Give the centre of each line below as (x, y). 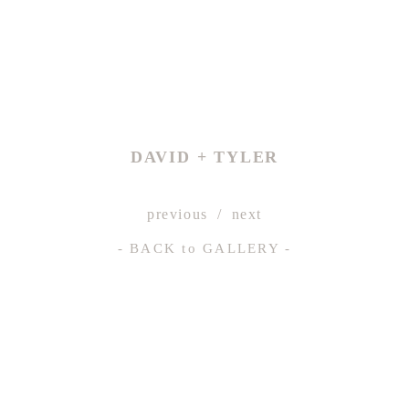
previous (178, 214)
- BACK (150, 248)
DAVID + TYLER (204, 157)
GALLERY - (244, 248)
